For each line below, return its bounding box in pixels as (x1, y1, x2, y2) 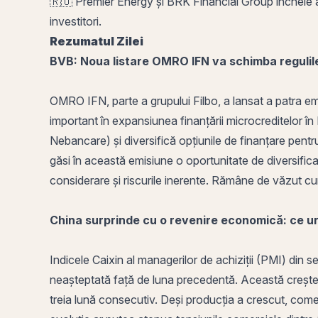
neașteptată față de (50, 273, 153, 287)
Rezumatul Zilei (50, 34, 143, 48)
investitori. (50, 14, 104, 28)
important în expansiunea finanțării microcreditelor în (50, 114, 317, 128)
